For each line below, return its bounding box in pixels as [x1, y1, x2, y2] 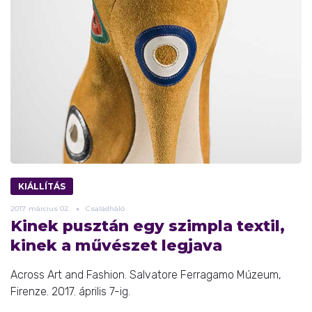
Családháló [86, 204, 125, 214]
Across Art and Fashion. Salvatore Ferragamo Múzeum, [10, 268, 281, 282]
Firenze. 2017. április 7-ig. [10, 285, 130, 299]
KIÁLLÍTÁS [18, 181, 65, 192]
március [29, 204, 58, 214]
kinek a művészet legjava [10, 236, 222, 256]
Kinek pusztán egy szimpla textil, [10, 217, 285, 236]
